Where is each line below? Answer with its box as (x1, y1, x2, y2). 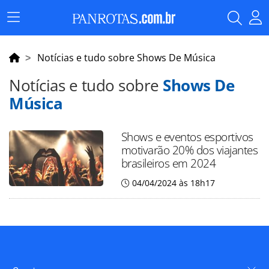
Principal (13, 28, 49, 41)
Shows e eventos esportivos (121, 128, 253, 145)
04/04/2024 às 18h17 (131, 177, 215, 189)
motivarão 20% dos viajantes (121, 142, 258, 158)
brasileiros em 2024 (121, 155, 216, 171)
